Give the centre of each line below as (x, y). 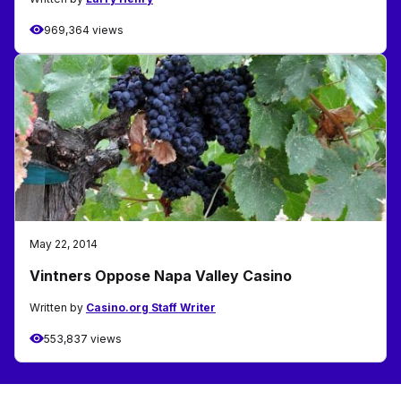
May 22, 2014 (64, 243)
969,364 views (84, 30)
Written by (58, 307)
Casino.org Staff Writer (151, 307)
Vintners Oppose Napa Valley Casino (161, 275)
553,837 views (83, 338)
